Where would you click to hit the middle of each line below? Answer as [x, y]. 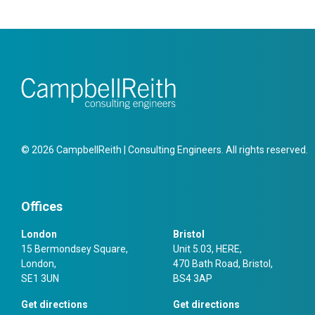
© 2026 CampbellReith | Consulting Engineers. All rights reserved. [165, 149]
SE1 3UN [40, 278]
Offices [42, 206]
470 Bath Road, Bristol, [223, 263]
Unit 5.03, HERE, [207, 249]
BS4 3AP [193, 278]
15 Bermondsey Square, [75, 249]
